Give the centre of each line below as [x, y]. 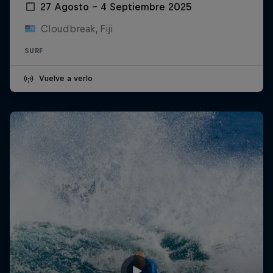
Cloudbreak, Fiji [76, 29]
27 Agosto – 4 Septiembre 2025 [116, 7]
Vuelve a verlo [66, 79]
